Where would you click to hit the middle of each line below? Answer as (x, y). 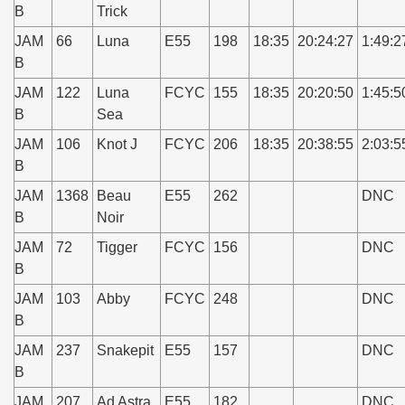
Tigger (117, 247)
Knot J (117, 144)
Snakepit (125, 350)
